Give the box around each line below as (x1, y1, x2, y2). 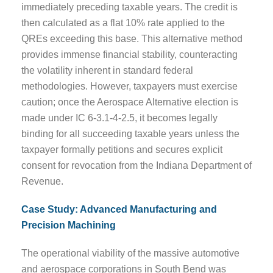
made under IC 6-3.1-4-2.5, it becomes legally (21, 112, 218, 123)
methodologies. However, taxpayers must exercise (21, 80, 238, 91)
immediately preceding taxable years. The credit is (21, 1, 238, 12)
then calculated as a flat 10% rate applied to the (21, 17, 225, 28)
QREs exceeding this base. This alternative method (21, 33, 243, 44)
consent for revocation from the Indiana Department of (21, 160, 252, 171)
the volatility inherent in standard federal (21, 65, 193, 76)
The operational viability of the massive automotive (21, 247, 239, 258)
